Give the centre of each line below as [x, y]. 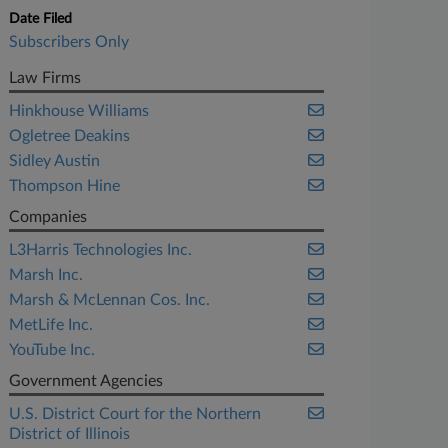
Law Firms [45, 78]
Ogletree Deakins [70, 136]
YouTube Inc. [52, 350]
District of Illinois [70, 434]
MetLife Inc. [51, 325]
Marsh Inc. [46, 275]
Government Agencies [86, 381]
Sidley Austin [55, 161]
